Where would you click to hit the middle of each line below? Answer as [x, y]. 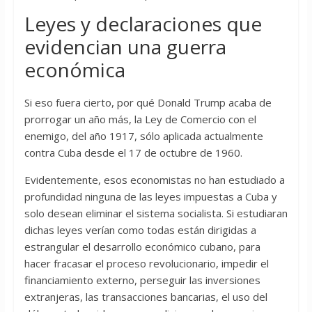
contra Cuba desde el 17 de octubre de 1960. [133, 153]
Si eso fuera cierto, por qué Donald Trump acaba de [148, 103]
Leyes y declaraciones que [143, 24]
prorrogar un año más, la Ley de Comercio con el [140, 119]
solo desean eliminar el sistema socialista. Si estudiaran [156, 213]
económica [75, 70]
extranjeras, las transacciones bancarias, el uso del [146, 297]
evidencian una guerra [125, 47]
